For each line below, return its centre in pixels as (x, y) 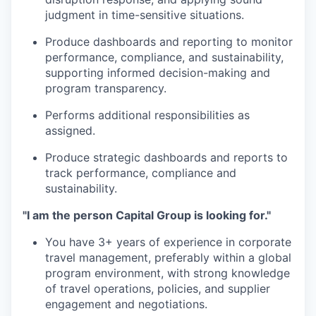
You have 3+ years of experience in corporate (168, 242)
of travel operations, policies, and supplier (158, 288)
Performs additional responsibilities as (147, 115)
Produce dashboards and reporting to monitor (169, 42)
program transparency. (106, 88)
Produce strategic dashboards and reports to (166, 157)
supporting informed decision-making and (158, 73)
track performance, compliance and (141, 173)
